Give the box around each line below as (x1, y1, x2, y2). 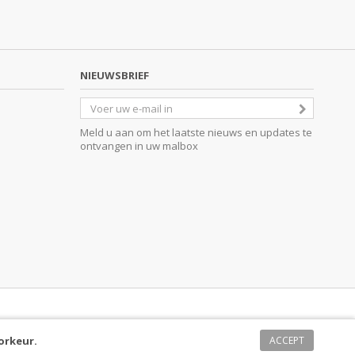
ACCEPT (269, 334, 304, 347)
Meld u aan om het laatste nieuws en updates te (80, 125, 312, 140)
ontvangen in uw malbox (80, 139, 198, 154)
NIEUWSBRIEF (80, 68, 149, 83)
